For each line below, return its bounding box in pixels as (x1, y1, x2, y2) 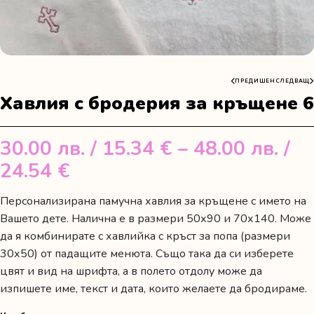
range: (69, 179, 126, 206)
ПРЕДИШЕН (235, 76, 275, 85)
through (69, 268, 143, 296)
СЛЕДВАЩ (275, 76, 310, 85)
